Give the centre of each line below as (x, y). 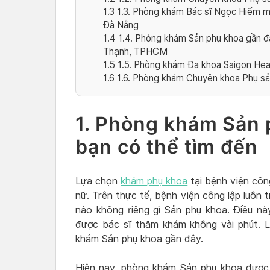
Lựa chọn (98, 181)
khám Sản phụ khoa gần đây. (139, 239)
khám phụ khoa (154, 181)
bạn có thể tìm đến (167, 146)
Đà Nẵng (121, 25)
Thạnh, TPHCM (135, 52)
